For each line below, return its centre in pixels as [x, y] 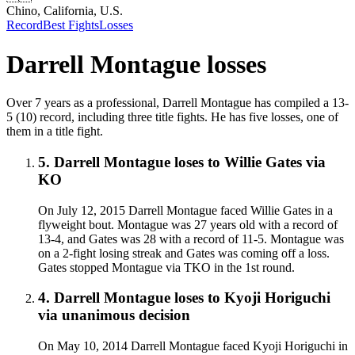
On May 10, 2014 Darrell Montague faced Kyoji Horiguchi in [193, 346]
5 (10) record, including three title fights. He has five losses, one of [172, 117]
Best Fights [71, 25]
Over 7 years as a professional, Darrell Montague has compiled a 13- [177, 103]
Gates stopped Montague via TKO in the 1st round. [166, 267]
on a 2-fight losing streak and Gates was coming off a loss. [184, 253]
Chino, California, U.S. [65, 11]
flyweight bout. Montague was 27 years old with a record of [188, 224]
